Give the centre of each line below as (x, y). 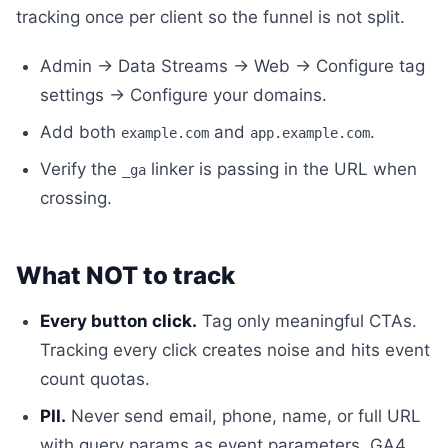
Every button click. (118, 321)
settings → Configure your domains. (183, 95)
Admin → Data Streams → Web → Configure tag (232, 66)
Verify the (81, 169)
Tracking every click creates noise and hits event (235, 350)
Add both (80, 132)
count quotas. (95, 379)
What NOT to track (125, 275)
